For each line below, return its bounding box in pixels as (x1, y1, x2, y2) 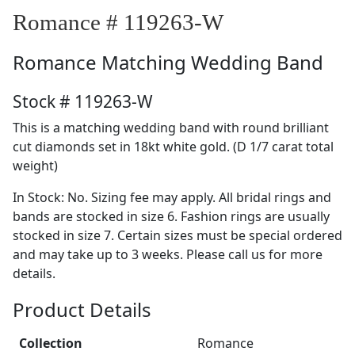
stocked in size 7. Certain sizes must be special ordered (13, 226, 342, 244)
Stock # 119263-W (13, 90, 153, 113)
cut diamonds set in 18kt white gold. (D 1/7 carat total (13, 137, 334, 155)
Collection (19, 334, 82, 352)
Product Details (13, 296, 151, 323)
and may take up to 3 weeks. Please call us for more (13, 245, 323, 263)
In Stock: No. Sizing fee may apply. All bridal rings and (13, 188, 331, 206)
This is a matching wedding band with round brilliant (13, 118, 329, 136)
